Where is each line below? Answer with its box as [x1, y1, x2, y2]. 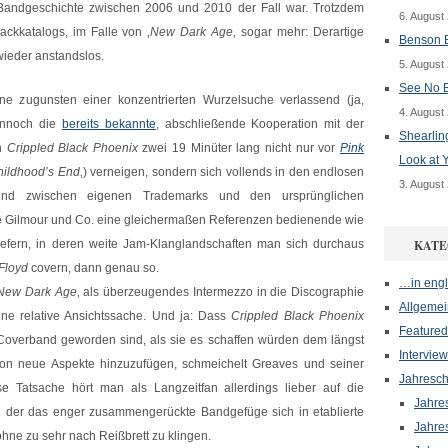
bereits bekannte [61, 117, 156, 131]
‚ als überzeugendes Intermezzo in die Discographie [76, 285, 365, 299]
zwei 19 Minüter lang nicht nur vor [137, 141, 341, 155]
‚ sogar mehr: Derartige [233, 25, 365, 39]
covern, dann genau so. [28, 261, 159, 275]
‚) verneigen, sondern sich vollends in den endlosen [79, 165, 364, 179]
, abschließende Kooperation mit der [155, 117, 365, 131]
